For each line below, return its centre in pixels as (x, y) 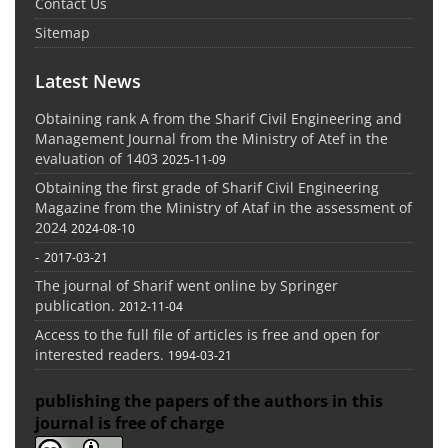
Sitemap (62, 33)
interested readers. (99, 355)
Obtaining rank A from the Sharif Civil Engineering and (218, 119)
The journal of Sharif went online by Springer (186, 286)
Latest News (88, 81)
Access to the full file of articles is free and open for (207, 335)
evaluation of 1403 (96, 159)
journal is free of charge (131, 423)
